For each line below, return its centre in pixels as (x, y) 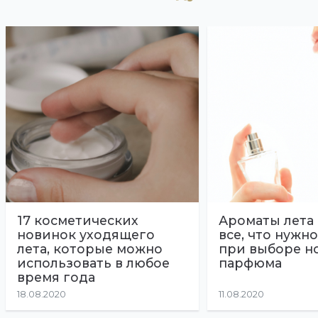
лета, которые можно (90, 248)
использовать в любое (93, 263)
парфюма (250, 263)
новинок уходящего (86, 234)
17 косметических (78, 220)
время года (56, 277)
